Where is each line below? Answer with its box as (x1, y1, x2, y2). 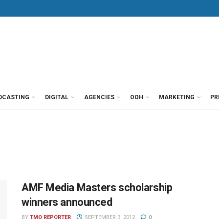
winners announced (22, 196, 112, 208)
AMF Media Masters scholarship (22, 181, 173, 194)
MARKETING (159, 94, 195, 101)
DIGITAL (45, 94, 68, 101)
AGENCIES (84, 94, 114, 101)
